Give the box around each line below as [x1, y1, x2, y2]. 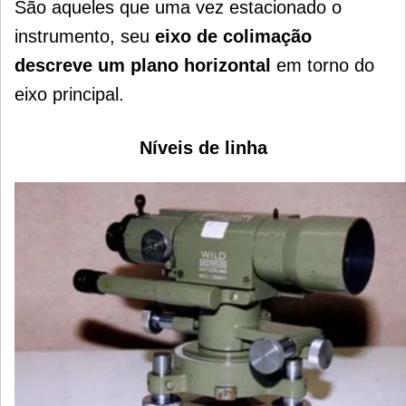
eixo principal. [14, 84, 124, 105]
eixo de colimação [150, 26, 312, 47]
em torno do [271, 55, 374, 76]
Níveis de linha [139, 138, 267, 159]
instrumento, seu [14, 26, 150, 47]
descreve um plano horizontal [14, 55, 271, 76]
